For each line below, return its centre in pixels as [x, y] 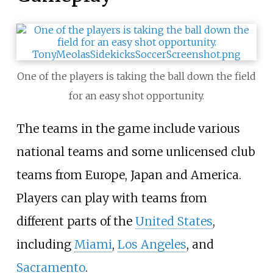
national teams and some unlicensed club [136, 151]
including [45, 244]
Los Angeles [152, 244]
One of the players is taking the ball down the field [136, 76]
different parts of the [76, 221]
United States [174, 221]
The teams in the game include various [128, 128]
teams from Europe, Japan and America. [129, 175]
